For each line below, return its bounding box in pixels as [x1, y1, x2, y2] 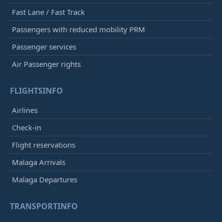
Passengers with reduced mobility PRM [12, 24, 145, 35]
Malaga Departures [12, 174, 77, 185]
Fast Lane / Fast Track [12, 7, 85, 17]
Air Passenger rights [12, 59, 81, 69]
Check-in [12, 122, 41, 133]
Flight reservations [12, 140, 75, 150]
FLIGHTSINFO [10, 85, 63, 97]
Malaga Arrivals [12, 157, 65, 167]
